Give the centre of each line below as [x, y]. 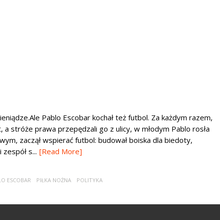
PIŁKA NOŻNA [54, 180]
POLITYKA [90, 180]
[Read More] [61, 151]
